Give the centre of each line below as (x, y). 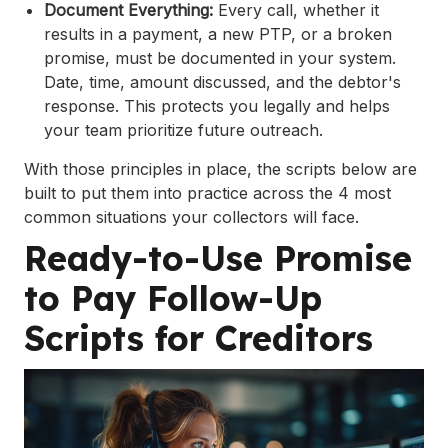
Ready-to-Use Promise (218, 259)
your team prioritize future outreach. (183, 130)
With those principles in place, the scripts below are (220, 169)
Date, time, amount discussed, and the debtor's (222, 82)
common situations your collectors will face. (191, 217)
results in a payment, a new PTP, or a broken (218, 34)
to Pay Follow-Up (173, 299)
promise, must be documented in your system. (220, 58)
